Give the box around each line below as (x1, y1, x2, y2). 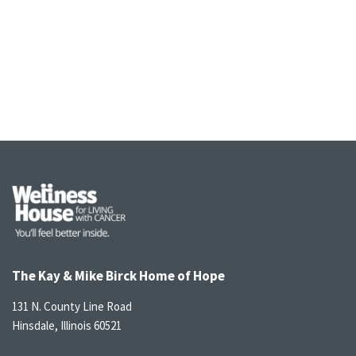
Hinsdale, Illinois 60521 (12, 318, 122, 333)
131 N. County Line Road (12, 299, 132, 314)
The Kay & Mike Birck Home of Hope (12, 267, 225, 284)
